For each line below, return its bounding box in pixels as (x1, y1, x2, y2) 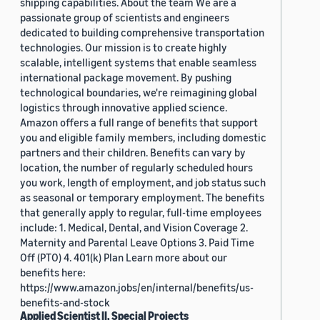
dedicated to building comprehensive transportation (20, 26, 264, 39)
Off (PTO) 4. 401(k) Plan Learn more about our (20, 251, 227, 264)
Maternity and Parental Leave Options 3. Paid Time (20, 236, 254, 249)
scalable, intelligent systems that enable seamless (20, 56, 256, 69)
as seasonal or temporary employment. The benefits (20, 191, 264, 204)
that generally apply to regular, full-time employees (20, 206, 261, 219)
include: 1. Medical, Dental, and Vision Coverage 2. (20, 221, 248, 234)
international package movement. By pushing (20, 71, 231, 84)
